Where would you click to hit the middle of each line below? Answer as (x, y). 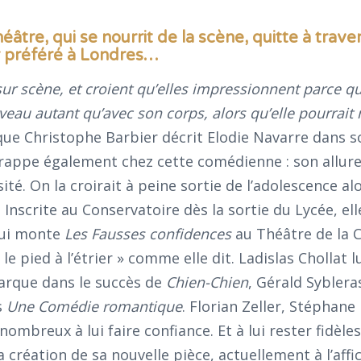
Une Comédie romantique (94, 306)
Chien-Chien (207, 282)
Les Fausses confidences (148, 233)
